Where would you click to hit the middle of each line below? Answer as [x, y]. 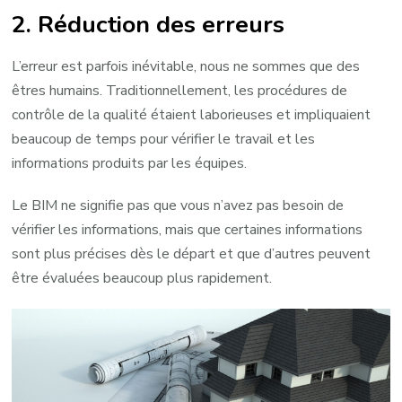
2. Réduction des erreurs [149, 24]
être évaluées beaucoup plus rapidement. [142, 278]
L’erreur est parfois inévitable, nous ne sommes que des [186, 66]
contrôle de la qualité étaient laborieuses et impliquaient [192, 114]
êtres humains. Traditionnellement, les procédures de [180, 90]
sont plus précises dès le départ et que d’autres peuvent [192, 253]
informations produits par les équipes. [130, 163]
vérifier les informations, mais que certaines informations [188, 229]
